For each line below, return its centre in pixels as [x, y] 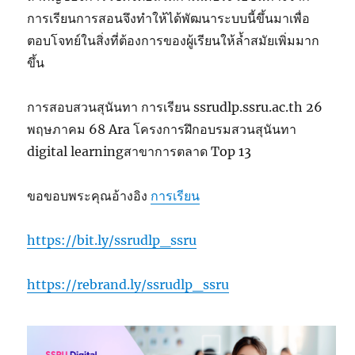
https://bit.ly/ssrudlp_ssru [112, 240]
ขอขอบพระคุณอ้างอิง [89, 196]
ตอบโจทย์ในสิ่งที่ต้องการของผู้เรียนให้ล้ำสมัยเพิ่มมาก [174, 41]
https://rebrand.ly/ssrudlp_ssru [128, 285]
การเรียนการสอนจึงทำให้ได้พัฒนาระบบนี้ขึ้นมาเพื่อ [169, 19]
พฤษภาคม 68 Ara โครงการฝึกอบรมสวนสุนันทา [162, 130]
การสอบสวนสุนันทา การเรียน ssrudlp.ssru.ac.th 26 [175, 107]
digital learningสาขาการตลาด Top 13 [139, 152]
